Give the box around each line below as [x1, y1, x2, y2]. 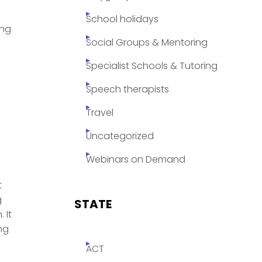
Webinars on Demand [86, 153, 185, 167]
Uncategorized [86, 129, 154, 143]
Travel [86, 106, 113, 120]
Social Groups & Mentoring [86, 36, 208, 50]
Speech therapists [86, 82, 169, 96]
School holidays [86, 12, 158, 26]
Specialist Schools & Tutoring [86, 59, 218, 73]
